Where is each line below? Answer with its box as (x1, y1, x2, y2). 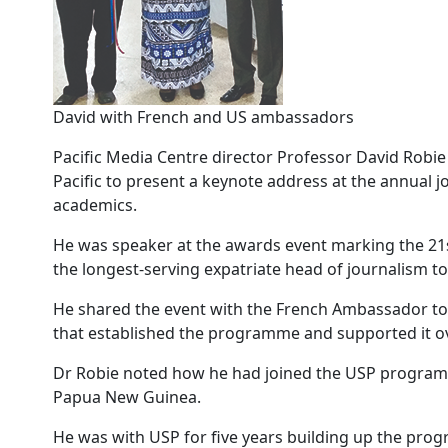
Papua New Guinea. (53, 386, 201, 408)
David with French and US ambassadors (53, 106, 354, 128)
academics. (53, 194, 137, 216)
